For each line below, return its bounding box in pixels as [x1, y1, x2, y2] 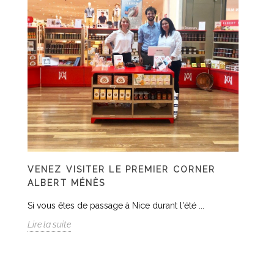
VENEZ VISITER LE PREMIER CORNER [28, 165, 216, 174]
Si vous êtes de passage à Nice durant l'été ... [28, 201, 204, 210]
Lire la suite [28, 220, 71, 229]
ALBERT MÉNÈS [28, 178, 106, 188]
